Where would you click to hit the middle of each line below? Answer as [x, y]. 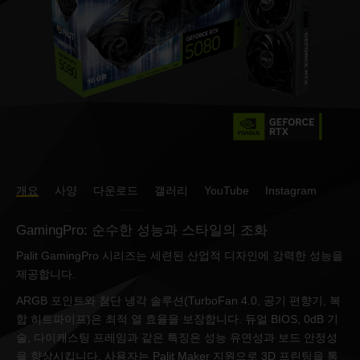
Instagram [291, 190]
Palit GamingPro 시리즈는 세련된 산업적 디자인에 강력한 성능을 [180, 256]
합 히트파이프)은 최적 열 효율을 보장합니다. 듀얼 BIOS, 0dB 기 [177, 319]
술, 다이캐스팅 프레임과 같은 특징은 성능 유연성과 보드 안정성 [177, 337]
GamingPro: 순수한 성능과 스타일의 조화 [142, 230]
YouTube [227, 190]
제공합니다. [46, 274]
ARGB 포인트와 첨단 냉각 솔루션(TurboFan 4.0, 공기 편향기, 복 [178, 301]
